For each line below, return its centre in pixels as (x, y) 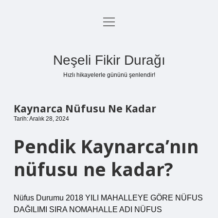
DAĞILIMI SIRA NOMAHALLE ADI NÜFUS (88, 209)
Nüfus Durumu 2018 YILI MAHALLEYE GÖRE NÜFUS (108, 198)
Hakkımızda (109, 93)
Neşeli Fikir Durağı (109, 60)
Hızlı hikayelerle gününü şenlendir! (109, 75)
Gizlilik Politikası (109, 46)
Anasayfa (109, 23)
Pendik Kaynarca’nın (106, 146)
